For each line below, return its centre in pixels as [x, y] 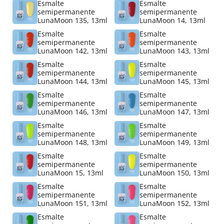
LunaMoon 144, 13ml [72, 81]
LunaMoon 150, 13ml [174, 172]
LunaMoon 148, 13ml [72, 142]
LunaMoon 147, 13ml [174, 111]
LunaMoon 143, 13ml [174, 50]
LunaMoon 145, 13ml [174, 81]
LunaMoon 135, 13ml [72, 20]
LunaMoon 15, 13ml [70, 172]
